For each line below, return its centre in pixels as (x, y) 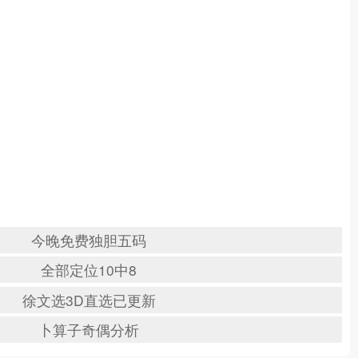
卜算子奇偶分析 (89, 330)
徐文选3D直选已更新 (89, 300)
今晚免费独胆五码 (89, 240)
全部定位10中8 (89, 270)
